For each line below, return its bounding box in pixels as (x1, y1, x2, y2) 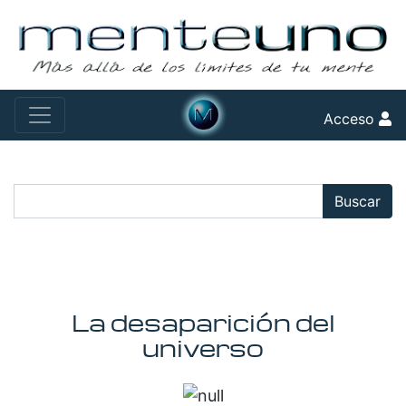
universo (142, 332, 264, 363)
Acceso (324, 109, 379, 128)
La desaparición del (71, 306, 335, 338)
